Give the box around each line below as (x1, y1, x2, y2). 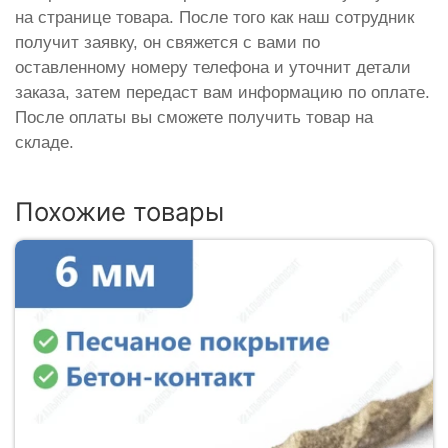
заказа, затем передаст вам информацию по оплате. (15, 82, 430, 102)
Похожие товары (15, 195, 224, 227)
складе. (15, 132, 74, 152)
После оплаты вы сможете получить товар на (15, 107, 373, 127)
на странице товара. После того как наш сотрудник (15, 7, 414, 27)
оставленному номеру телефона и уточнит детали (15, 57, 411, 77)
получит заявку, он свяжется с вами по (15, 32, 320, 52)
